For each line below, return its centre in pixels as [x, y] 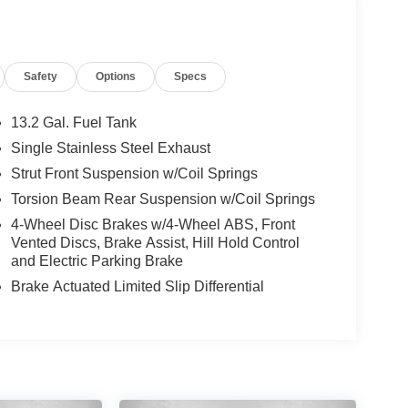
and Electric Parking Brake [97, 260]
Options [116, 76]
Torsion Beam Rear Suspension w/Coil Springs [163, 199]
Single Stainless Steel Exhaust [110, 148]
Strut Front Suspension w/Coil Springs [134, 173]
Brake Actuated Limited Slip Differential [137, 286]
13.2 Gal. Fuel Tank [73, 122]
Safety [41, 76]
